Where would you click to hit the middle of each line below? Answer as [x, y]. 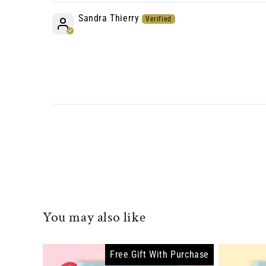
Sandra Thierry [109, 18]
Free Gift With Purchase [159, 254]
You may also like [94, 217]
